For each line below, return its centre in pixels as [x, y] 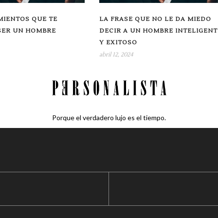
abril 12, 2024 [116, 54]
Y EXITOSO [118, 42]
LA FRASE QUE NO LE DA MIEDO [155, 19]
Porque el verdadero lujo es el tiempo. [109, 117]
